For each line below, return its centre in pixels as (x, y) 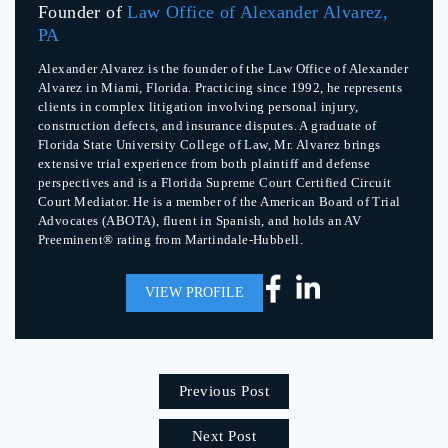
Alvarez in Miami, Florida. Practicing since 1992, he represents (220, 88)
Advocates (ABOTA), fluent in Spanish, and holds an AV (200, 221)
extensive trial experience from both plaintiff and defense (204, 164)
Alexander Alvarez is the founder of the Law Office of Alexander (223, 69)
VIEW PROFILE (194, 293)
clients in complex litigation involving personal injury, (198, 107)
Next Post (224, 436)
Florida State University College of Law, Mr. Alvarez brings (209, 145)
